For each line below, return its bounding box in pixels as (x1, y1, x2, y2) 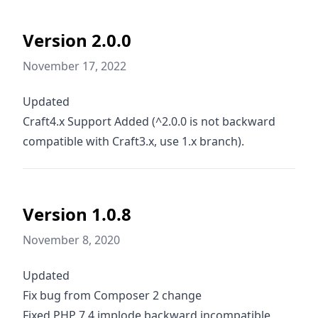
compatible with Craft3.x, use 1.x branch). (23, 133, 244, 149)
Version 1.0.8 (23, 202, 131, 226)
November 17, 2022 (23, 58, 126, 74)
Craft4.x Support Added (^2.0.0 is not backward (23, 114, 275, 129)
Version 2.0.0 (23, 28, 131, 52)
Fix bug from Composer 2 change (23, 287, 202, 303)
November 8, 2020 (23, 232, 120, 248)
